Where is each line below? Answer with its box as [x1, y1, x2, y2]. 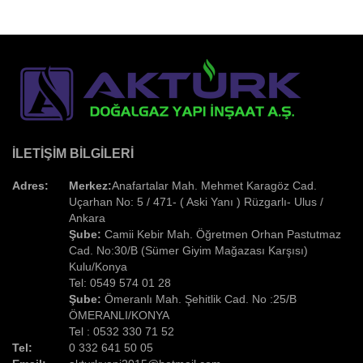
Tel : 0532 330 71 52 [69, 324, 174, 338]
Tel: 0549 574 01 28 [69, 275, 171, 289]
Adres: [12, 178, 49, 192]
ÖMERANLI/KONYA [69, 308, 169, 322]
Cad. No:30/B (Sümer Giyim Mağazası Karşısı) [69, 243, 308, 257]
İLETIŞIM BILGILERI [12, 146, 134, 160]
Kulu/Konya [69, 259, 127, 273]
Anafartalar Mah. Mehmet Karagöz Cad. [112, 178, 317, 192]
